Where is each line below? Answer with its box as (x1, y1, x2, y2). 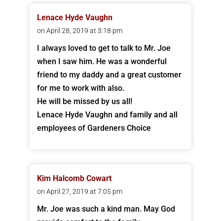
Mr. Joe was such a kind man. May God (37, 204, 175, 214)
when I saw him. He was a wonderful (37, 57, 167, 67)
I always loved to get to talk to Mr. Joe (37, 43, 171, 53)
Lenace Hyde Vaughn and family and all (37, 110, 178, 120)
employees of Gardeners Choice (37, 123, 151, 133)
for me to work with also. (37, 83, 124, 93)
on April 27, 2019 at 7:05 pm (37, 187, 122, 196)
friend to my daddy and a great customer (37, 70, 182, 80)
